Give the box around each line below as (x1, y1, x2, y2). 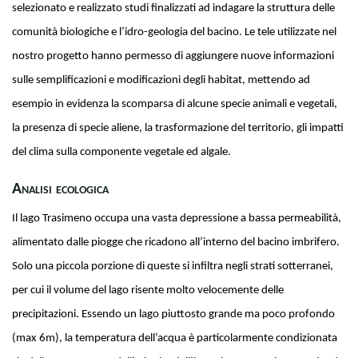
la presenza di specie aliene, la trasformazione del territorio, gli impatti (12, 121, 344, 134)
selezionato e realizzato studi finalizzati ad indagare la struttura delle (12, 2, 336, 14)
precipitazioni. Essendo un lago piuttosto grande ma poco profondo (12, 308, 336, 320)
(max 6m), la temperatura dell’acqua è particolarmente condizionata (12, 332, 338, 344)
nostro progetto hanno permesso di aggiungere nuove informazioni (12, 50, 335, 62)
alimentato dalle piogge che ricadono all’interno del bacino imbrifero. (12, 236, 340, 249)
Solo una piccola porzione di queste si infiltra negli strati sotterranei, (12, 260, 334, 272)
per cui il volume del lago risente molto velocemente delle (12, 284, 284, 296)
